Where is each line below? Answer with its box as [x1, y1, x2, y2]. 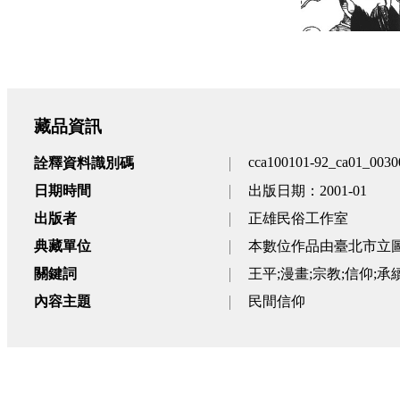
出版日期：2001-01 [248, 183, 367, 199]
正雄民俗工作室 [248, 211, 348, 227]
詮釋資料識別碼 [34, 155, 134, 171]
